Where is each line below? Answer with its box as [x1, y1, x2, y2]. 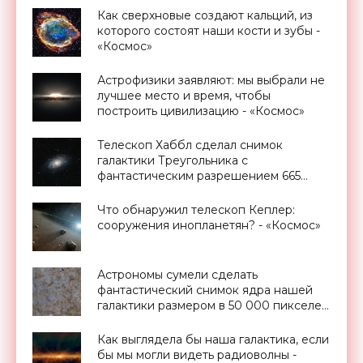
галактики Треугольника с [97, 152, 248, 168]
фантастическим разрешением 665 [97, 168, 301, 183]
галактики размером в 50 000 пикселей [97, 297, 329, 313]
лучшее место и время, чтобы [97, 88, 271, 103]
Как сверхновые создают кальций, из [97, 7, 313, 23]
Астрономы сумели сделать [97, 267, 258, 282]
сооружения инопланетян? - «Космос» [97, 217, 321, 233]
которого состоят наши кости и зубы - [97, 23, 320, 38]
